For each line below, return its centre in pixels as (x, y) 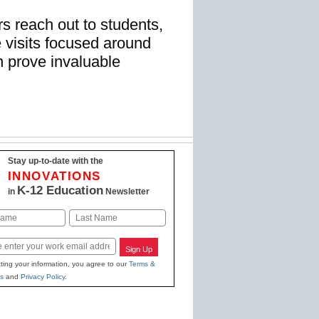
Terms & (142, 263)
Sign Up (139, 250)
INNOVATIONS (54, 177)
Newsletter (126, 192)
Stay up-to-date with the (55, 161)
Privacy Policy (42, 276)
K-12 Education (60, 191)
